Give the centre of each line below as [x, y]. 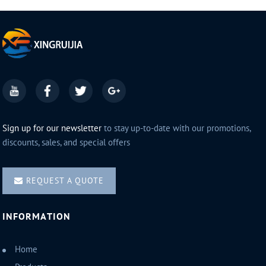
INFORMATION [37, 217]
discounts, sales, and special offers [66, 143]
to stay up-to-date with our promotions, [176, 129]
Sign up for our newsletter [52, 129]
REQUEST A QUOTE [65, 181]
